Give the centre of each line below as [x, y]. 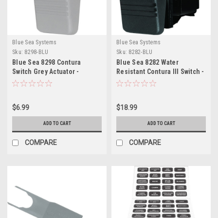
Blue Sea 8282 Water [147, 62]
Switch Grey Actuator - [46, 71]
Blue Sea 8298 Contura [47, 62]
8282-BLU [141, 52]
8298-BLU [36, 52]
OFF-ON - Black [139, 81]
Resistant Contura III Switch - [160, 71]
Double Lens [31, 81]
